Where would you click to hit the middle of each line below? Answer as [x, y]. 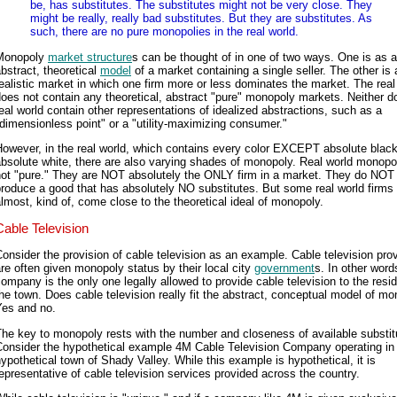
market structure [90, 57]
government [284, 269]
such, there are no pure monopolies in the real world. [164, 32]
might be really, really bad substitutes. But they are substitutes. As [201, 19]
